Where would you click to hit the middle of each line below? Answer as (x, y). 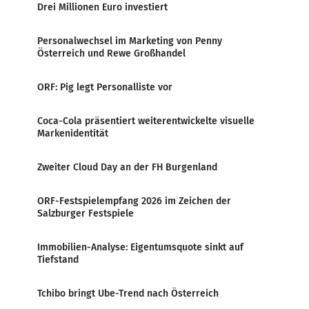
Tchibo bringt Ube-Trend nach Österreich (128, 293)
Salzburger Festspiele (86, 213)
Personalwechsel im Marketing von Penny (130, 41)
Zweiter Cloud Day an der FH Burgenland (127, 167)
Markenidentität (73, 133)
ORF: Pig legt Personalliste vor (105, 87)
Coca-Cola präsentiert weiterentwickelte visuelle (146, 121)
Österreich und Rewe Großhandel (111, 53)
